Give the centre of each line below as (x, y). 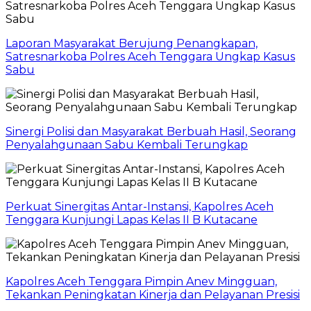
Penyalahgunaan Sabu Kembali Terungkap (127, 145)
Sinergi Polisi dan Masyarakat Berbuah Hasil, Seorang (151, 132)
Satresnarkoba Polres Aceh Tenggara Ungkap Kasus (150, 57)
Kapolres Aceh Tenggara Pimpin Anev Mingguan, (141, 282)
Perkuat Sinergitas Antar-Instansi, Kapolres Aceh (140, 207)
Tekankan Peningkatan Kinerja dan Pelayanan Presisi (153, 295)
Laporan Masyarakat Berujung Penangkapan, (132, 44)
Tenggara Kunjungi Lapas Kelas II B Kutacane (132, 220)
